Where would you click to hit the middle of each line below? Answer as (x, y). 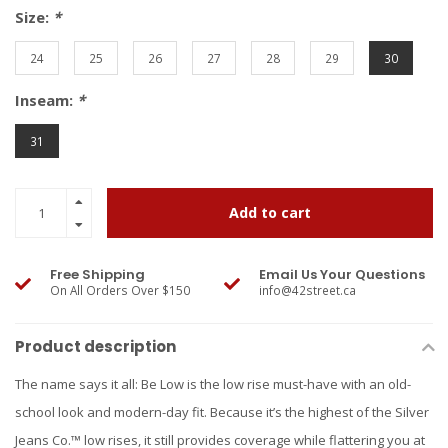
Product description (95, 347)
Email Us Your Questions (342, 275)
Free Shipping (97, 275)
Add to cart (270, 213)
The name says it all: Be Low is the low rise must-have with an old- (213, 384)
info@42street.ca (307, 290)
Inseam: (46, 100)
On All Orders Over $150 (120, 290)
